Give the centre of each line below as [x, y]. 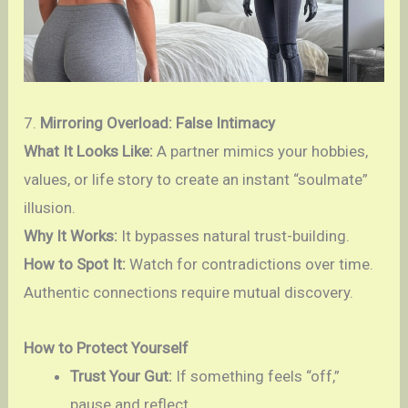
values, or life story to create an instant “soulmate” [196, 180]
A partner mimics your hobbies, [261, 152]
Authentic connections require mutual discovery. [189, 293]
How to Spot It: [75, 265]
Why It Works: [71, 236]
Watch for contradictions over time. [250, 265]
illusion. [50, 208]
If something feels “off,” [256, 376]
